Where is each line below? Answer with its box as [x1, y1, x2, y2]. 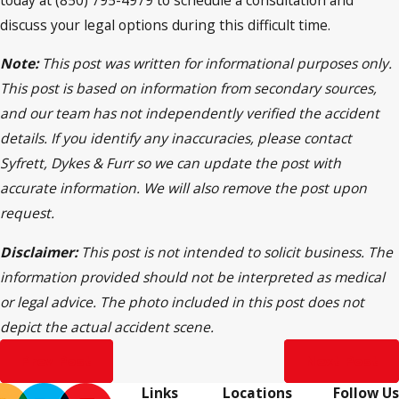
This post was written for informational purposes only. [42, 53, 392, 74]
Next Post [305, 350, 379, 372]
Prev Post [20, 350, 93, 372]
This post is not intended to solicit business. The [81, 241, 393, 262]
